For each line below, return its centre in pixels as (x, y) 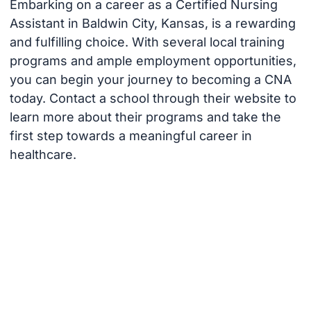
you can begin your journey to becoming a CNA (150, 79)
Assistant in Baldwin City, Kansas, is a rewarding (152, 23)
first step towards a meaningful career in (131, 135)
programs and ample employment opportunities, (153, 60)
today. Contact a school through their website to (153, 98)
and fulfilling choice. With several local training (147, 42)
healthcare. (43, 154)
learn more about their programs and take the (145, 117)
